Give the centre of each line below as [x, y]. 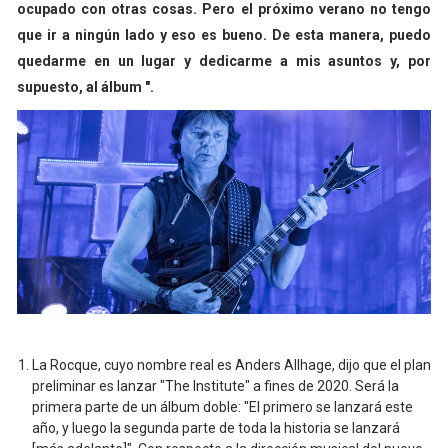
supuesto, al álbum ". [86, 86]
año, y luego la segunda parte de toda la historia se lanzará [215, 428]
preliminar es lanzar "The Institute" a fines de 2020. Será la [215, 386]
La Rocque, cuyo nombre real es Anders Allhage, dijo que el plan [231, 365]
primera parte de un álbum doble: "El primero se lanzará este [222, 407]
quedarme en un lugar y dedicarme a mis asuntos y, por [224, 60]
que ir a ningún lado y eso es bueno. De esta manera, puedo [224, 34]
